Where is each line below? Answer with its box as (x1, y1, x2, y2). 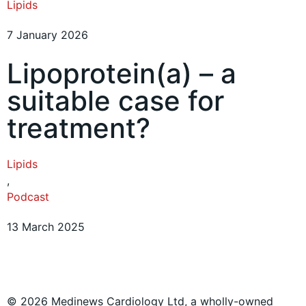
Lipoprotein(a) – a (7, 57, 236, 91)
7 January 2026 (7, 28, 88, 42)
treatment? (7, 111, 150, 145)
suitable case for (7, 84, 224, 118)
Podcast (7, 190, 49, 204)
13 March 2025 (7, 220, 85, 234)
